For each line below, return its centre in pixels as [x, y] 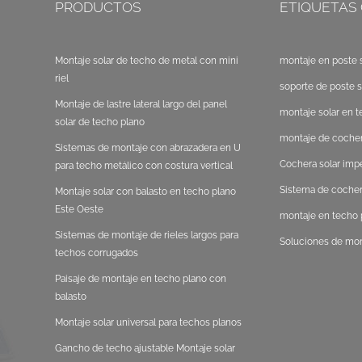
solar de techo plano [100, 122]
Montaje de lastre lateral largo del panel [141, 105]
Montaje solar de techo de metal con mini [147, 61]
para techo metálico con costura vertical [144, 166]
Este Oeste [80, 210]
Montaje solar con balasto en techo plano [146, 192]
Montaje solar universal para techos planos [149, 323]
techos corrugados [97, 253]
